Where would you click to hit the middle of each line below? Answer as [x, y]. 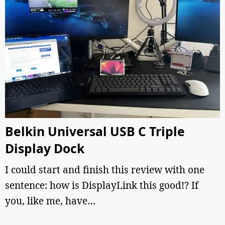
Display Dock [45, 148]
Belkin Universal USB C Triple [95, 131]
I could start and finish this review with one [105, 170]
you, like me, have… [50, 201]
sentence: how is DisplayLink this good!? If [102, 185]
